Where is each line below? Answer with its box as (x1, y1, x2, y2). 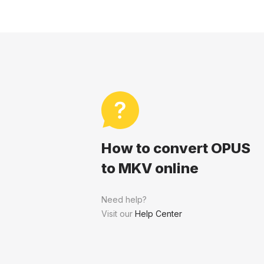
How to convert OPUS (101, 140, 250, 157)
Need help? (101, 194, 147, 204)
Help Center (135, 209, 182, 219)
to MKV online (101, 160, 199, 177)
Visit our (101, 209, 135, 219)
